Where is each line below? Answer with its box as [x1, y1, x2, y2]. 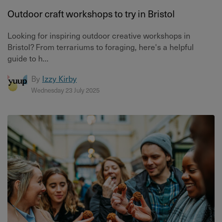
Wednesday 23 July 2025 [31, 85, 100, 95]
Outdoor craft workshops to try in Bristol [7, 6, 175, 21]
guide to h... [7, 52, 49, 64]
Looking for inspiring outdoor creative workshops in [7, 29, 190, 41]
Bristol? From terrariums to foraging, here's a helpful [7, 41, 194, 53]
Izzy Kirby [42, 72, 77, 84]
